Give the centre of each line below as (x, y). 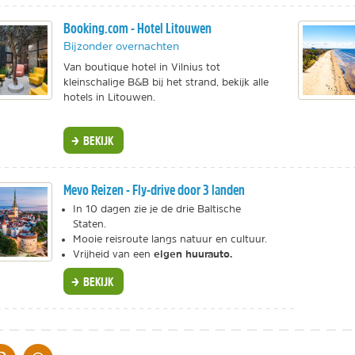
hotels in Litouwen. (109, 97)
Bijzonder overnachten (121, 46)
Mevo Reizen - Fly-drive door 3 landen (154, 190)
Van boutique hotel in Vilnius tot (141, 67)
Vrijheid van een (113, 254)
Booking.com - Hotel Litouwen (137, 28)
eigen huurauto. (193, 254)
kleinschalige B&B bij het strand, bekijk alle (166, 82)
